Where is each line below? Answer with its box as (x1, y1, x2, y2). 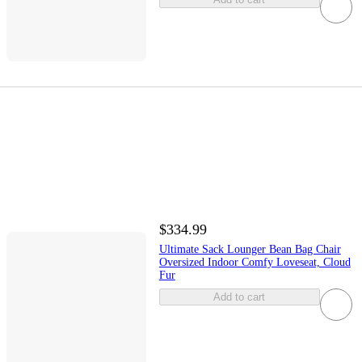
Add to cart (213, 291, 266, 304)
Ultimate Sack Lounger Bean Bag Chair (158, 243, 341, 256)
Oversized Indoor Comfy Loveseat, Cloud (158, 256, 351, 269)
